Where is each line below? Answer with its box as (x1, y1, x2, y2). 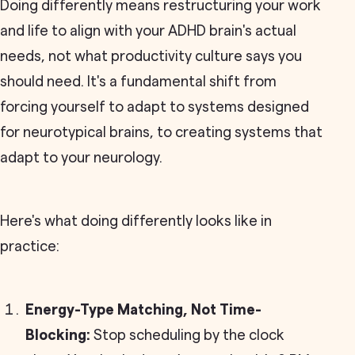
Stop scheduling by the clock (90, 328, 284, 342)
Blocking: (25, 328, 90, 342)
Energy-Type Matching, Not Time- (25, 303, 261, 317)
